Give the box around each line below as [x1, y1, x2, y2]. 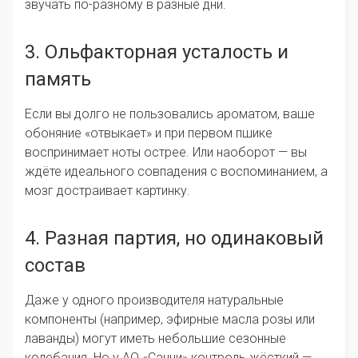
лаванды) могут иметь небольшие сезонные [25, 331, 286, 347]
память [25, 68, 91, 91]
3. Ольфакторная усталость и [25, 41, 288, 64]
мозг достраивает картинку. [25, 183, 190, 199]
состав [25, 254, 86, 277]
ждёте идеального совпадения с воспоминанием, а [25, 164, 328, 180]
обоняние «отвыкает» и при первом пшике [25, 125, 272, 141]
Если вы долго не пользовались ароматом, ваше [25, 106, 315, 122]
